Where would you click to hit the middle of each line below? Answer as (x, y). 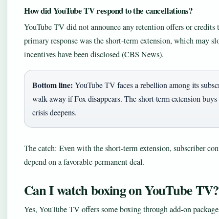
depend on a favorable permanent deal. (84, 162)
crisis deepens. (55, 112)
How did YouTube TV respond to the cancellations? (108, 11)
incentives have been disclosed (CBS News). (94, 54)
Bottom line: (53, 85)
